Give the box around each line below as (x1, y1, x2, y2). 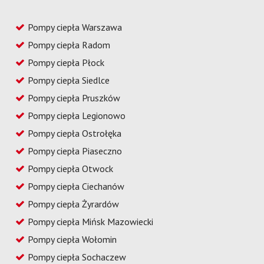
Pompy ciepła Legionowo (28, 109, 126, 121)
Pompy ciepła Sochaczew (28, 250, 127, 263)
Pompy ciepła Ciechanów (28, 180, 125, 192)
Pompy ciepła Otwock (28, 162, 114, 174)
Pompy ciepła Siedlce (28, 74, 110, 86)
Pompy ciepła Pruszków (28, 91, 121, 104)
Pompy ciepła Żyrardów (28, 197, 120, 210)
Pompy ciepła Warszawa (28, 21, 123, 33)
